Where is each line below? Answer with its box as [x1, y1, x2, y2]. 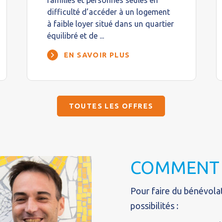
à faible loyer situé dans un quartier [47, 19, 174, 28]
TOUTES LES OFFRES [68, 102, 154, 110]
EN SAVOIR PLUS [64, 51, 130, 59]
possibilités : [130, 201, 179, 211]
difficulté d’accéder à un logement [47, 7, 170, 16]
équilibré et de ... [47, 31, 104, 40]
